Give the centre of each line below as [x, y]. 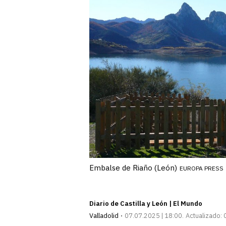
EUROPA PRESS [202, 168]
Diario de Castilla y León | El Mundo [146, 203]
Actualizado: [204, 215]
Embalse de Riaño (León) [133, 167]
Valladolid [104, 215]
